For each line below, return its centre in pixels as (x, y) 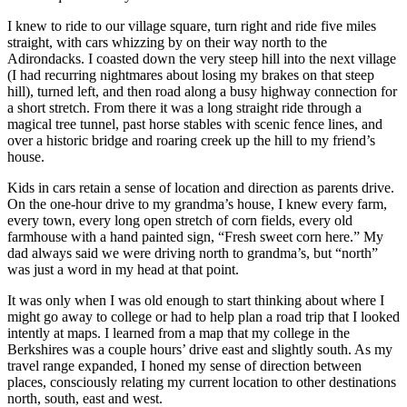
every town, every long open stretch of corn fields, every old (180, 220)
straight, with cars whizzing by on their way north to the (167, 42)
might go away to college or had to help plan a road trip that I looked (203, 316)
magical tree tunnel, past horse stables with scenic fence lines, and (195, 124)
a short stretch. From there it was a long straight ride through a (184, 107)
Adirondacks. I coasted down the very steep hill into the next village (202, 58)
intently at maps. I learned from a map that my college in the (179, 333)
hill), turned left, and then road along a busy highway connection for (202, 91)
